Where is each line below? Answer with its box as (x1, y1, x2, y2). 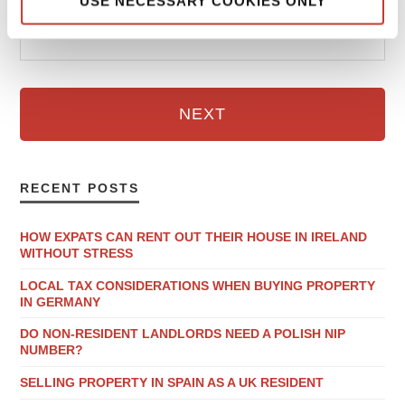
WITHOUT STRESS (20, 245, 134, 260)
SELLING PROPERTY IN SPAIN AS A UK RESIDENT (20, 375, 325, 391)
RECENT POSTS (20, 181, 140, 196)
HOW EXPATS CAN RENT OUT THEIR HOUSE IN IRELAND (20, 229, 368, 244)
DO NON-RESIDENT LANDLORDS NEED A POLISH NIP (20, 326, 346, 342)
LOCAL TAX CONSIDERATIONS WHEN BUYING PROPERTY (20, 278, 376, 293)
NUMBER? (20, 343, 84, 358)
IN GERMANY (20, 294, 101, 309)
